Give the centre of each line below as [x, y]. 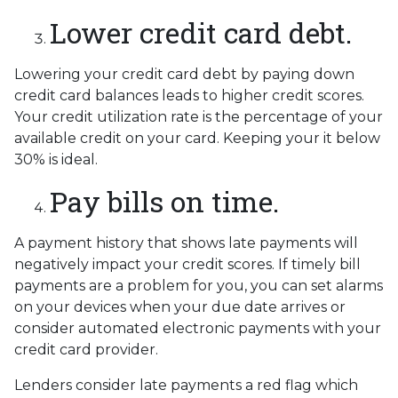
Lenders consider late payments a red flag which [186, 385]
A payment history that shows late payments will [186, 243]
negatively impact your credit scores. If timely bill [187, 264]
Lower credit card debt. [201, 32]
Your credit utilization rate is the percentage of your [199, 116]
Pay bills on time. [164, 201]
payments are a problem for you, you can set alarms [199, 285]
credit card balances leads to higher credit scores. [189, 95]
